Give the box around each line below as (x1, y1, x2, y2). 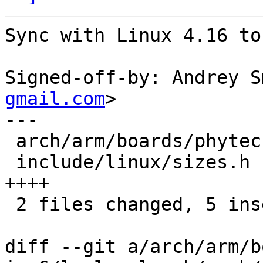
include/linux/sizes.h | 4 (5, 151, 16, 173)
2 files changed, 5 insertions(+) (5, 194, 16, 215)
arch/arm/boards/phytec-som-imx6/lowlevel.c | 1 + (5, 130, 16, 152)
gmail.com (5, 88, 105, 110)
